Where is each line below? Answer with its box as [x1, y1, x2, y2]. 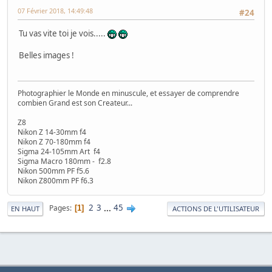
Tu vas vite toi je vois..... [19, 28, 107, 39]
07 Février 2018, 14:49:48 [18, 5, 93, 15]
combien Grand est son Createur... [18, 97, 132, 108]
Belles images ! [19, 50, 74, 61]
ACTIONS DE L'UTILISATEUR [172, 203, 259, 213]
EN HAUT [11, 203, 39, 213]
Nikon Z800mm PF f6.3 [18, 175, 93, 186]
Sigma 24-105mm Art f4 [18, 146, 100, 157]
